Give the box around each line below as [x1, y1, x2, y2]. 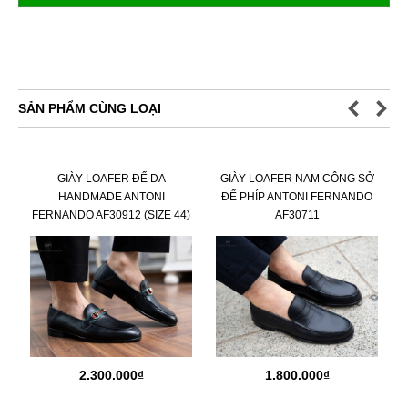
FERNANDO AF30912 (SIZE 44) [32, 208, 190, 221]
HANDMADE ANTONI [57, 189, 165, 203]
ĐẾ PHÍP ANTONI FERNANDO [221, 189, 372, 203]
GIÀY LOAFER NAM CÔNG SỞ [219, 171, 374, 185]
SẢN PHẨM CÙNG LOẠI [18, 100, 161, 116]
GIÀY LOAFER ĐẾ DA [56, 171, 166, 185]
